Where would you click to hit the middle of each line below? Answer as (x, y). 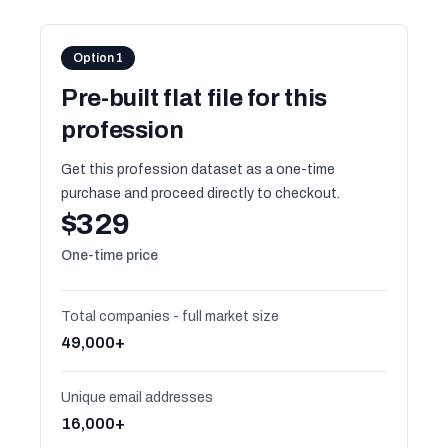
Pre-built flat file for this (194, 98)
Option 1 (98, 58)
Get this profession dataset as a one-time (198, 169)
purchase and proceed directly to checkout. (200, 193)
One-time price (109, 255)
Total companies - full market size (170, 316)
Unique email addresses (137, 397)
